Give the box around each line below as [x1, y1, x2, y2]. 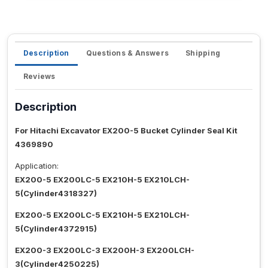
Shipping [185, 48, 221, 58]
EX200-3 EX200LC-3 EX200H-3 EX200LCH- [15, 245, 194, 255]
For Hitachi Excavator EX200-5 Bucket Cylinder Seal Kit [15, 126, 237, 136]
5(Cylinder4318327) [15, 188, 97, 199]
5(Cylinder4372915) [15, 224, 97, 234]
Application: [15, 161, 59, 171]
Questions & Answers [86, 48, 169, 58]
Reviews [23, 72, 56, 81]
